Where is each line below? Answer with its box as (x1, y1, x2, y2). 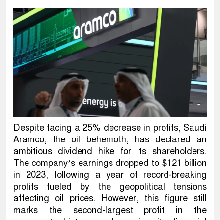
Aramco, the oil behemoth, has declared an (13, 134, 207, 145)
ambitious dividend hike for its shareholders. (13, 145, 207, 157)
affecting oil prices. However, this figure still (13, 192, 207, 204)
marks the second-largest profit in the (13, 204, 207, 216)
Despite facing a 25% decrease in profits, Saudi (13, 122, 207, 133)
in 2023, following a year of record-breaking (13, 169, 207, 180)
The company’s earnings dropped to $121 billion (13, 157, 207, 168)
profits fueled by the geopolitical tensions (13, 181, 207, 192)
